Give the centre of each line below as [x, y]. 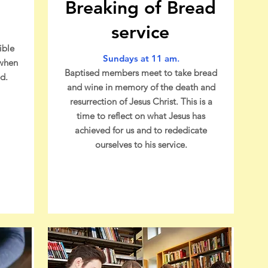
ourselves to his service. [141, 144]
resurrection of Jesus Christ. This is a [141, 101]
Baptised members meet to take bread [141, 73]
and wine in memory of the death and [141, 87]
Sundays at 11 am [140, 58]
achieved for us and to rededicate [141, 130]
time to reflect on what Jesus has [141, 116]
